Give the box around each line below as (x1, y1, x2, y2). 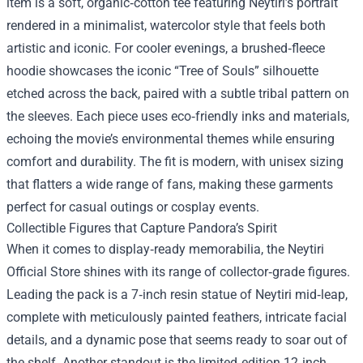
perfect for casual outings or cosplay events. (6, 199, 259, 215)
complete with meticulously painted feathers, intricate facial (6, 309, 347, 325)
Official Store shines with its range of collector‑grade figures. (6, 263, 350, 280)
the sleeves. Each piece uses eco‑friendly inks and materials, (6, 108, 349, 124)
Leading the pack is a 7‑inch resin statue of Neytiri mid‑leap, (6, 286, 348, 302)
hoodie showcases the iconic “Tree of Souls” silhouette (6, 62, 318, 79)
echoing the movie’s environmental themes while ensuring (6, 130, 335, 147)
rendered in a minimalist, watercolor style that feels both (6, 17, 326, 33)
